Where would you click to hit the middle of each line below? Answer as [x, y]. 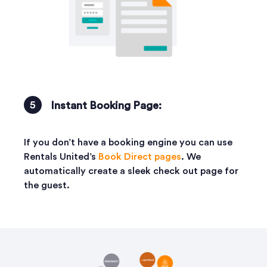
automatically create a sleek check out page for [131, 171]
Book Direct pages [140, 156]
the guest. [47, 185]
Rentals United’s [61, 156]
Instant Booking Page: [106, 105]
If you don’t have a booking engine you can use [128, 142]
